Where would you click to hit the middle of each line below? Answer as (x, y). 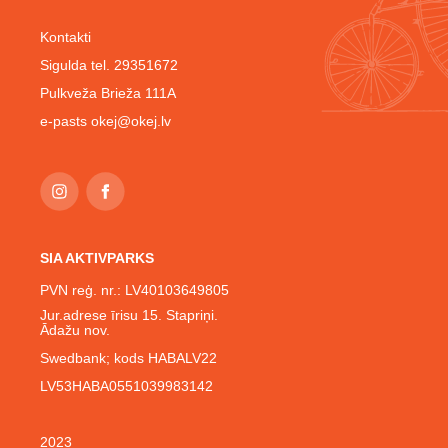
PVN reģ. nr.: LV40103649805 (134, 290)
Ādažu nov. (75, 330)
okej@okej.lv (131, 121)
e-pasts (65, 121)
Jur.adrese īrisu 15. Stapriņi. (129, 315)
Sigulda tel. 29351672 (109, 65)
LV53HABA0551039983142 (126, 386)
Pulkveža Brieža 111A (108, 93)
